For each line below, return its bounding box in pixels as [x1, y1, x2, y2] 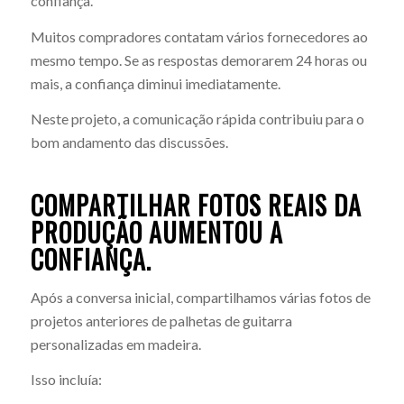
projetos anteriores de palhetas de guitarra [30, 311, 292, 329]
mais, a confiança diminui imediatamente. [30, 74, 280, 92]
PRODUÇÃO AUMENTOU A [30, 214, 283, 252]
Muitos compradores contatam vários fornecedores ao [30, 27, 368, 45]
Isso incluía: [30, 371, 102, 389]
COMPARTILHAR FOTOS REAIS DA [30, 187, 362, 225]
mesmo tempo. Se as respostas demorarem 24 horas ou [30, 50, 367, 69]
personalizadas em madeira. [30, 335, 201, 353]
